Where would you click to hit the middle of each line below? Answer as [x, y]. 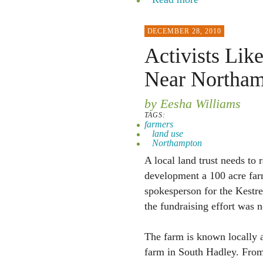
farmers [159, 124]
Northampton [177, 143]
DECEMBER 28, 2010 [184, 31]
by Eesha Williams [192, 104]
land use [167, 134]
